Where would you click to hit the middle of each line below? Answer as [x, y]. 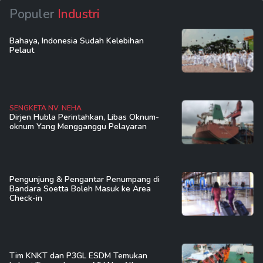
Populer [33, 14]
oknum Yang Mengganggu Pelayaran [78, 127]
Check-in [26, 198]
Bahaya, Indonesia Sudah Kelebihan [77, 41]
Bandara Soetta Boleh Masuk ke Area [80, 189]
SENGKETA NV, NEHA [45, 108]
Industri [78, 14]
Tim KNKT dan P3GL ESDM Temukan [78, 256]
